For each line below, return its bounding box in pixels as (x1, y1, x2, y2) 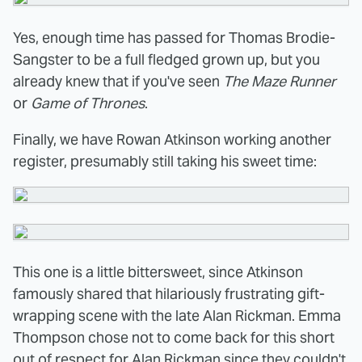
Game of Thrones (31, 93, 145, 112)
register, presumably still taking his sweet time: (13, 151, 317, 170)
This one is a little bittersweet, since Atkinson (13, 262, 303, 281)
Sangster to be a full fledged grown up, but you (13, 49, 320, 69)
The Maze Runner (223, 71, 336, 90)
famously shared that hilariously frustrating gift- (13, 284, 325, 303)
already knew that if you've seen (13, 71, 223, 90)
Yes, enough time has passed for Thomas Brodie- (13, 27, 335, 47)
